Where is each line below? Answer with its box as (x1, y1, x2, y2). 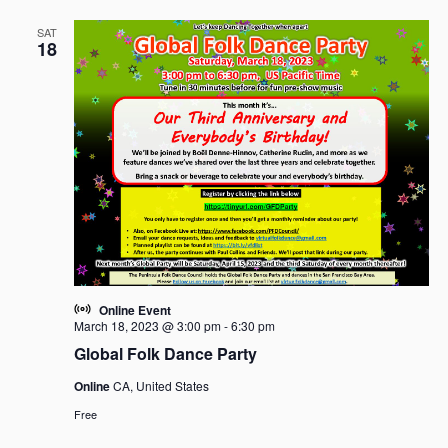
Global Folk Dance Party (73, 341, 257, 365)
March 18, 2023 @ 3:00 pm (73, 316, 221, 334)
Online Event (98, 300, 171, 319)
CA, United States (112, 376, 209, 394)
